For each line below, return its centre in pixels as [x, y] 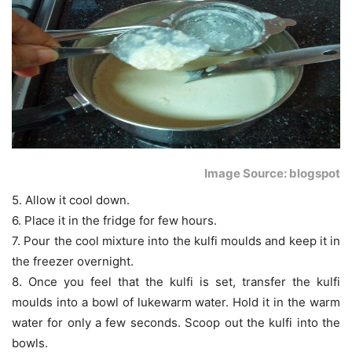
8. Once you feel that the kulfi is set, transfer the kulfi [176, 282]
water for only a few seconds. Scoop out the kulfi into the [176, 323]
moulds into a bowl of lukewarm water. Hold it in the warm [176, 302]
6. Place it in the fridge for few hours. [114, 221]
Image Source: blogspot [272, 174]
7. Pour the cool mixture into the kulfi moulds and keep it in [176, 241]
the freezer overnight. [73, 262]
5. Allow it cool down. [71, 200]
